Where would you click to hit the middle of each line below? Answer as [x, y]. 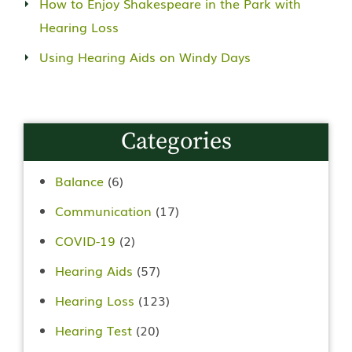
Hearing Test [93, 330]
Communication [103, 210]
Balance [79, 180]
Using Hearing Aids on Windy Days [145, 56]
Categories [176, 142]
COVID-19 [85, 240]
